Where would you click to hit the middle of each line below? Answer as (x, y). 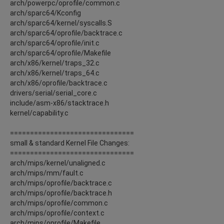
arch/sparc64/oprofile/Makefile (60, 53)
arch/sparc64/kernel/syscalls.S (61, 23)
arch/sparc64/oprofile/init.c (55, 43)
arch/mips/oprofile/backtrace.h (61, 193)
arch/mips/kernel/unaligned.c (58, 163)
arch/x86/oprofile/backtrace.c (59, 83)
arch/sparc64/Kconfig (45, 13)
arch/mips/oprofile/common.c (59, 203)
